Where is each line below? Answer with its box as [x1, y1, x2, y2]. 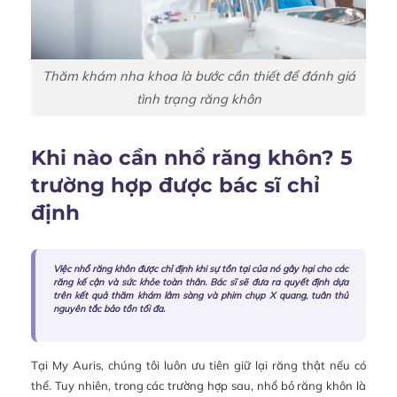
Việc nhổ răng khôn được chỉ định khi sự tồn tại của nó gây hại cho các [53, 263, 348, 276]
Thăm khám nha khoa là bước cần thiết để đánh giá [42, 66, 355, 84]
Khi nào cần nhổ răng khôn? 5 [31, 145, 353, 171]
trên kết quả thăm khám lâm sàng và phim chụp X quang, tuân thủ [53, 290, 348, 302]
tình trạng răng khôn [136, 90, 261, 107]
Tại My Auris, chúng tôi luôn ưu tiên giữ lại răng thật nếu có [31, 358, 366, 373]
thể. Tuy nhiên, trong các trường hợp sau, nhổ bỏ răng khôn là [31, 378, 366, 393]
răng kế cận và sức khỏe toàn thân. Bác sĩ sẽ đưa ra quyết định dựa [53, 276, 348, 289]
